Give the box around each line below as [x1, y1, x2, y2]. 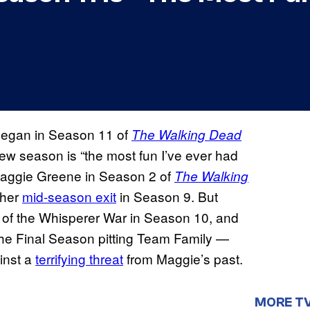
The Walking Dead [131, 125, 241, 144]
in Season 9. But [116, 187, 218, 206]
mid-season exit [22, 187, 116, 206]
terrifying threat [35, 249, 123, 268]
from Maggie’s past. [123, 249, 243, 268]
